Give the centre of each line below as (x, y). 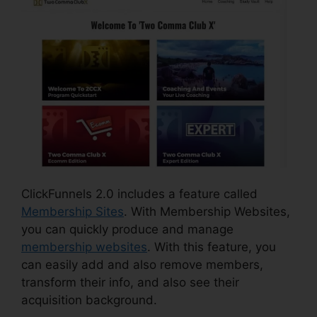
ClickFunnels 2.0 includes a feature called (139, 194)
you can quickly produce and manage (127, 230)
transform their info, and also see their (130, 283)
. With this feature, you (212, 247)
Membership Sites (73, 212)
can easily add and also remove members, (142, 265)
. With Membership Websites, (207, 212)
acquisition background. (89, 300)
